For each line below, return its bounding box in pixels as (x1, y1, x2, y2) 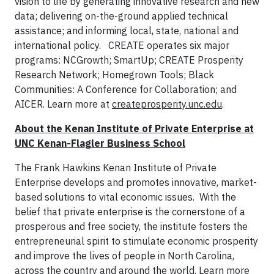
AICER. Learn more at (15, 97, 112, 110)
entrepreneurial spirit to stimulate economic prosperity (15, 234, 258, 247)
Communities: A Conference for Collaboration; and (15, 83, 237, 95)
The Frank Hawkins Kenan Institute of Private (15, 161, 217, 174)
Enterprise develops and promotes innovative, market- (15, 176, 257, 188)
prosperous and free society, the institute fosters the (15, 220, 248, 232)
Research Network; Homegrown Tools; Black (15, 68, 214, 81)
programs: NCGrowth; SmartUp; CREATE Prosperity (15, 53, 243, 66)
